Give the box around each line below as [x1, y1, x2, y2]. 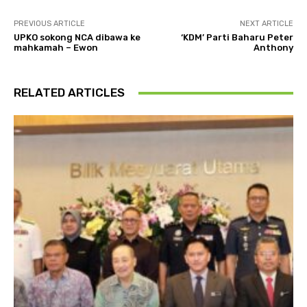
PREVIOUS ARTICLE [14, 19, 85, 29]
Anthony [253, 42, 293, 53]
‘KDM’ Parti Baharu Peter [180, 32, 293, 43]
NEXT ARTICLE [239, 19, 293, 29]
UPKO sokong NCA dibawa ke [14, 32, 140, 43]
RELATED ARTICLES [14, 86, 125, 100]
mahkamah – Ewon [14, 42, 98, 53]
